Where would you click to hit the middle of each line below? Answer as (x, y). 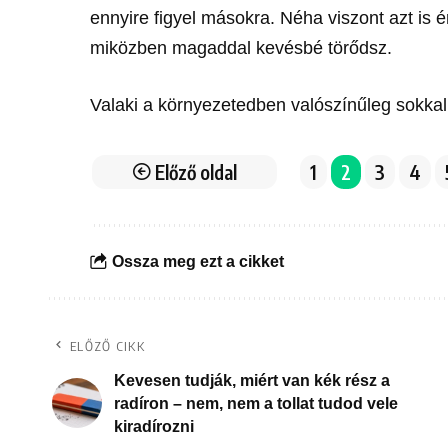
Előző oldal (196, 171)
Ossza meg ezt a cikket (197, 262)
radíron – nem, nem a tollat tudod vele (256, 403)
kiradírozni (154, 426)
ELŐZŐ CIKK (107, 345)
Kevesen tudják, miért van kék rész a (252, 380)
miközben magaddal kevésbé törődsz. (241, 47)
